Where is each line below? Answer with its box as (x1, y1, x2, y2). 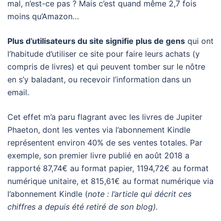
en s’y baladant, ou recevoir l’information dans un (7, 74, 191, 85)
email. (7, 87, 29, 98)
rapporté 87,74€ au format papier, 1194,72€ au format (7, 163, 209, 174)
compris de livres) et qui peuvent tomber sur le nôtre (7, 62, 205, 72)
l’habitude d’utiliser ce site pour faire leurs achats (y (7, 49, 200, 59)
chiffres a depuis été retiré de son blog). (7, 202, 160, 212)
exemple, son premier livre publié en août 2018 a (7, 150, 189, 161)
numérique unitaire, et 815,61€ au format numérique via (7, 176, 214, 186)
